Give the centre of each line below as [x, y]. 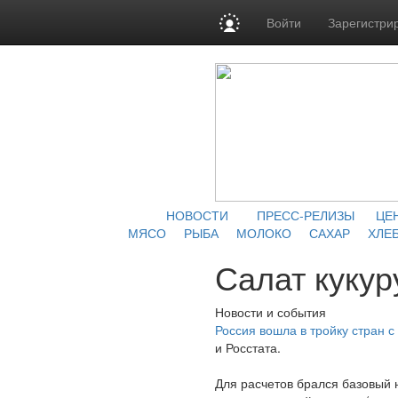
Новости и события [271, 312]
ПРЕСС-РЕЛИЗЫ [306, 215]
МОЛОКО [263, 233]
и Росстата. [248, 347]
